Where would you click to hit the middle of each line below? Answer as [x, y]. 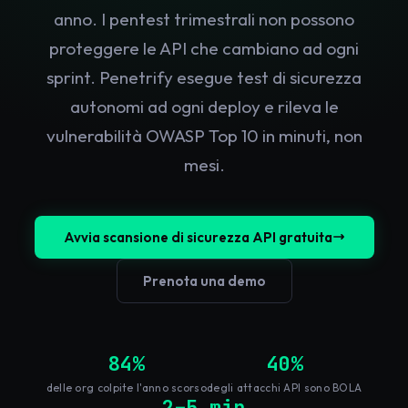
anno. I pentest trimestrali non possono [204, 19]
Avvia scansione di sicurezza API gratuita [198, 237]
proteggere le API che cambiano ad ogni [204, 48]
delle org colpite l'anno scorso [126, 387]
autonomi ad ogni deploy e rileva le [204, 106]
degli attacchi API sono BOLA [284, 387]
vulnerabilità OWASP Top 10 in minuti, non [204, 135]
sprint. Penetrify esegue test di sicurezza [204, 77]
